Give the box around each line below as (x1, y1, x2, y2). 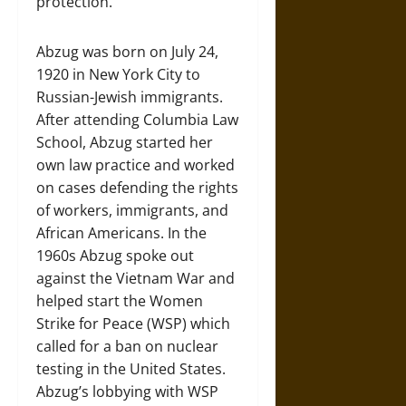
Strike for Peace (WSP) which (36, 313, 230, 333)
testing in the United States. (36, 358, 226, 379)
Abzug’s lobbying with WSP (36, 381, 218, 401)
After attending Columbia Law (36, 109, 238, 130)
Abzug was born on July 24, (36, 41, 218, 62)
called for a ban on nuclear (36, 335, 218, 356)
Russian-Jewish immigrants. (36, 86, 223, 107)
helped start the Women (36, 290, 203, 311)
